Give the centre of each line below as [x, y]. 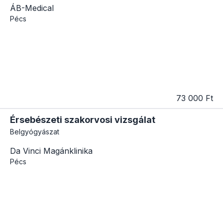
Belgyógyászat [35, 131]
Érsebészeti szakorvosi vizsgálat [83, 119]
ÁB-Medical [32, 8]
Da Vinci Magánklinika [51, 151]
